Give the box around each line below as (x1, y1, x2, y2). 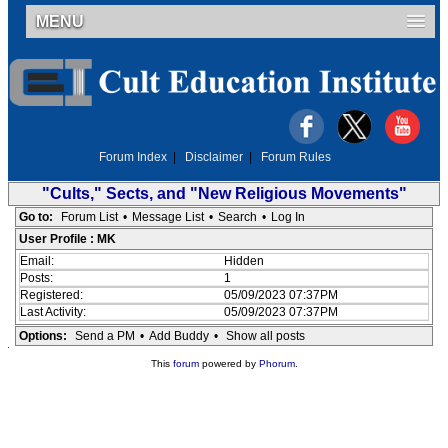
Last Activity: (19, 305, 89, 319)
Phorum (258, 358, 295, 369)
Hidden (223, 254, 264, 268)
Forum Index (99, 150, 167, 164)
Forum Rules (261, 150, 331, 164)
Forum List (60, 210, 118, 224)
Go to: (18, 210, 53, 224)
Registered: (19, 288, 86, 302)
